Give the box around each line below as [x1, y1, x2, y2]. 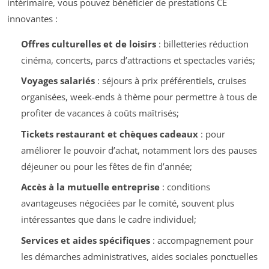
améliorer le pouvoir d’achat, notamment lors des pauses [20, 144, 257, 156]
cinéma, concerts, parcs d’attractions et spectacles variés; [20, 53, 255, 66]
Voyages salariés [20, 74, 95, 86]
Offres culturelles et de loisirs [20, 37, 156, 50]
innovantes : [7, 12, 58, 25]
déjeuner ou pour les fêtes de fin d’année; [20, 160, 192, 172]
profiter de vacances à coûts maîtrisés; [20, 107, 179, 119]
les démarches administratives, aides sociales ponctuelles [20, 250, 258, 262]
